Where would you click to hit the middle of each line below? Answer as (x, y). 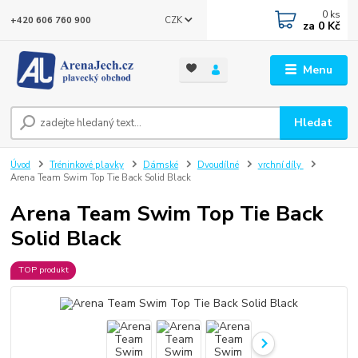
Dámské (160, 165)
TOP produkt (43, 270)
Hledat (314, 123)
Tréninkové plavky (87, 165)
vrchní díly (280, 165)
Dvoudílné (218, 165)
